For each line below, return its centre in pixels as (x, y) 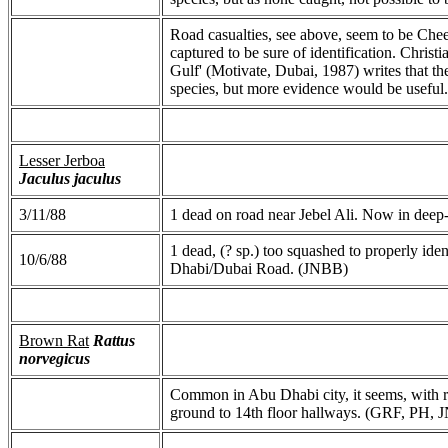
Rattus (114, 340)
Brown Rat (54, 340)
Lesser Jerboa (62, 160)
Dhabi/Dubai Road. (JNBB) (259, 268)
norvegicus (54, 358)
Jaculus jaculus (70, 178)
